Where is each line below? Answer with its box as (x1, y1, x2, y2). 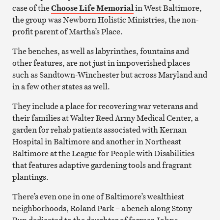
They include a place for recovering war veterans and (12, 100, 198, 111)
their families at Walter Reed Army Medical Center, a (12, 112, 198, 123)
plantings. (12, 171, 49, 182)
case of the (12, 2, 51, 13)
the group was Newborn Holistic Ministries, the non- (12, 14, 199, 25)
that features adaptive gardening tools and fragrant (12, 159, 192, 170)
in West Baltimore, (133, 2, 202, 13)
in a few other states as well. (12, 81, 110, 92)
